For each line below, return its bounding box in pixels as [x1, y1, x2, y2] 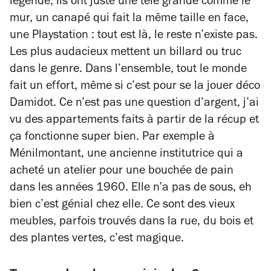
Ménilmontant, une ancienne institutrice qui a [10, 149, 243, 161]
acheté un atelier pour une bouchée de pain [10, 166, 233, 178]
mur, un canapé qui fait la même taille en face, [10, 13, 249, 25]
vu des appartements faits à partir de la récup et [10, 115, 259, 127]
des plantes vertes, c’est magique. [10, 233, 184, 246]
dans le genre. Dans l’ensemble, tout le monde [10, 64, 247, 76]
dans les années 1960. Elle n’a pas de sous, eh [10, 183, 252, 195]
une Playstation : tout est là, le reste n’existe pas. [10, 30, 258, 42]
